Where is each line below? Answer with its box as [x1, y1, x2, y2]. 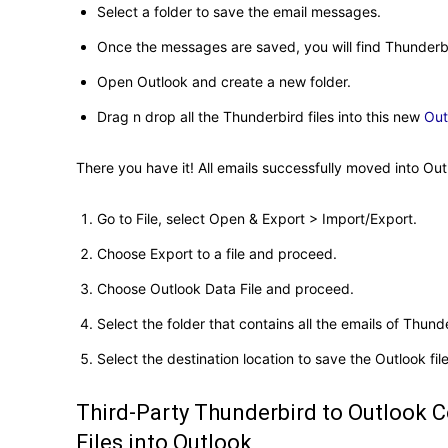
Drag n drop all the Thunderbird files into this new [97, 107, 424, 125]
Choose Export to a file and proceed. [97, 244, 337, 262]
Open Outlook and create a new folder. [97, 72, 351, 90]
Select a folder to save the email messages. [97, 2, 381, 20]
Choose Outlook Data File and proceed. [97, 279, 354, 297]
